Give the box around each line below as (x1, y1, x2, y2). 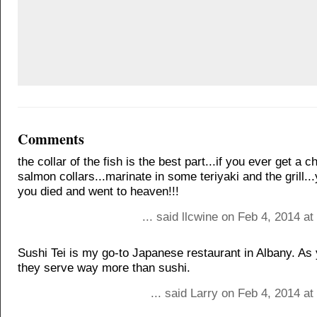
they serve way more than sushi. (18, 261, 190, 275)
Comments (18, 129, 84, 149)
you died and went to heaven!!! (18, 185, 179, 198)
